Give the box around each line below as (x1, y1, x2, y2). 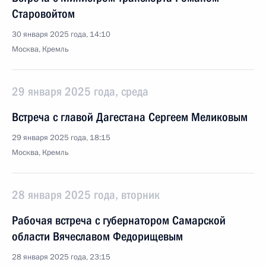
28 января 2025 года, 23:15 (12, 252, 110, 262)
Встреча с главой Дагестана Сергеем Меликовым (12, 110, 248, 124)
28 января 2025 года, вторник (12, 188, 160, 202)
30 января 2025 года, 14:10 (12, 29, 110, 40)
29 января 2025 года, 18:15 (12, 132, 110, 143)
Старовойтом (12, 7, 75, 21)
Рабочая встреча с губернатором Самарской (12, 213, 226, 227)
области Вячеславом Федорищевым (12, 229, 183, 243)
